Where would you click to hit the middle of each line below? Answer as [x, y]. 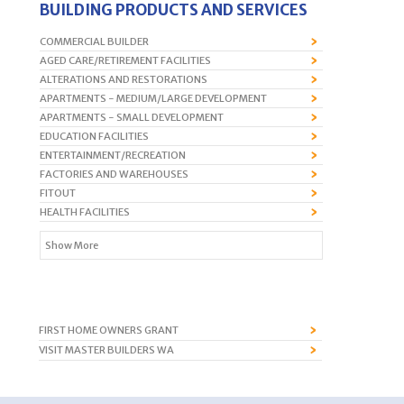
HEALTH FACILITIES [85, 211]
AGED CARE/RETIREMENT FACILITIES [125, 60]
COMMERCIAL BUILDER [94, 41]
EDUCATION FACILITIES [94, 136]
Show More [72, 245]
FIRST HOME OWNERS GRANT [109, 330]
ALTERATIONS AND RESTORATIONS [124, 79]
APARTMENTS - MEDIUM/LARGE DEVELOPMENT [153, 98]
